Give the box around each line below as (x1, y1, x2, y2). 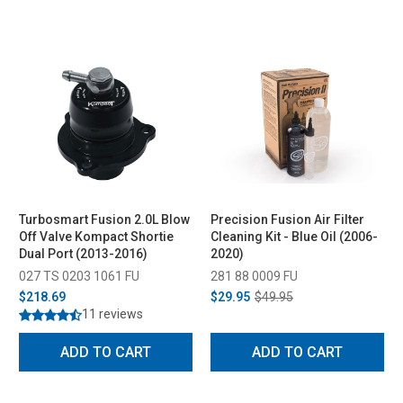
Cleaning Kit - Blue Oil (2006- (210, 228, 378, 244)
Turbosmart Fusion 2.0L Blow (19, 211, 190, 227)
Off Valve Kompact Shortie (19, 228, 174, 244)
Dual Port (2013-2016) (19, 246, 148, 261)
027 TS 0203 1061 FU (19, 268, 139, 283)
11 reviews (82, 306, 143, 321)
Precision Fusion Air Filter (210, 211, 364, 227)
